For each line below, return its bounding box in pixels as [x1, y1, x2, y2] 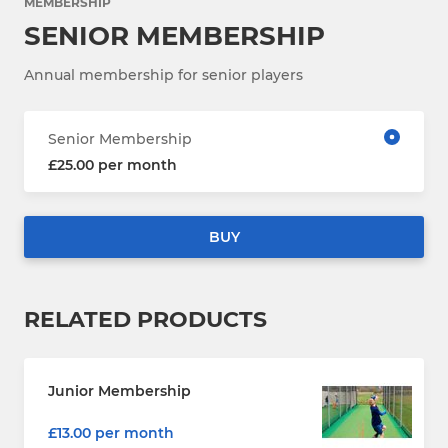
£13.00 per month [48, 423, 174, 442]
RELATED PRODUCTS [24, 305, 267, 333]
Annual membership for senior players [24, 65, 303, 84]
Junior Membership [48, 381, 191, 400]
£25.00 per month [48, 155, 177, 174]
